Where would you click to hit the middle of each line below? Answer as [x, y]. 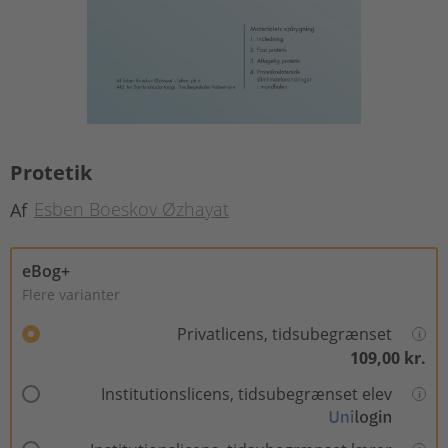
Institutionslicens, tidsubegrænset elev [246, 393]
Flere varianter [71, 294]
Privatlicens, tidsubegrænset [284, 333]
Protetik [51, 172]
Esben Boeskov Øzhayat [131, 209]
